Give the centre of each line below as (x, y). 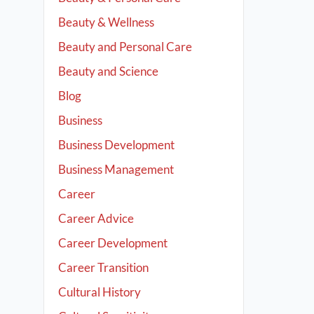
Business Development (116, 145)
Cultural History (100, 292)
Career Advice (96, 218)
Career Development (113, 243)
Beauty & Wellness (106, 22)
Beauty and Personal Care (125, 47)
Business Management (116, 169)
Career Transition (103, 267)
